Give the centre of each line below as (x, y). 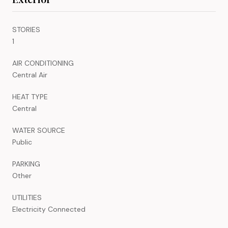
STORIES (26, 29)
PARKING (26, 164)
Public (22, 142)
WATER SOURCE (39, 130)
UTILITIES (27, 197)
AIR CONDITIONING (43, 63)
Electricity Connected (49, 209)
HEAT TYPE (30, 96)
